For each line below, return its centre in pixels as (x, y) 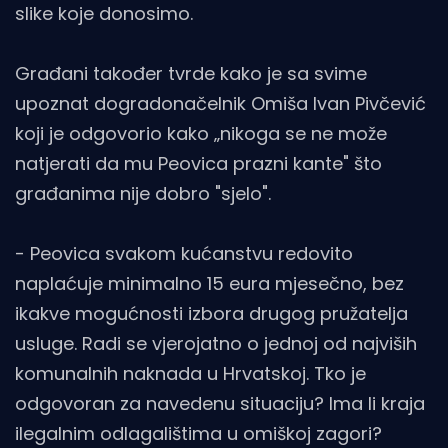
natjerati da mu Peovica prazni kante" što (198, 164)
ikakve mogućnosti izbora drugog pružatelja (211, 314)
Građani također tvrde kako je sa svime (191, 74)
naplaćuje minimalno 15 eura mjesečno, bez (209, 284)
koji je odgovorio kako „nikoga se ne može (201, 134)
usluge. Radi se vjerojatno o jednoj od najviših (216, 344)
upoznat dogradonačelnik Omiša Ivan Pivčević (220, 104)
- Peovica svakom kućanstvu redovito (184, 254)
